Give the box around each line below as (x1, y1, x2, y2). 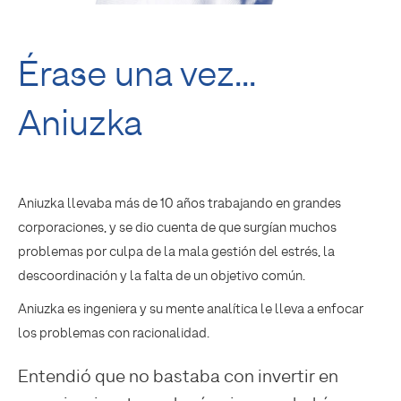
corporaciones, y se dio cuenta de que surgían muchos (18, 218, 337, 235)
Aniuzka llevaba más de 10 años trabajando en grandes (18, 194, 341, 211)
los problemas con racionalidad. (18, 324, 209, 341)
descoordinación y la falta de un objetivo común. (18, 267, 305, 284)
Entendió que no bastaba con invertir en (18, 364, 338, 387)
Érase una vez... (18, 50, 256, 95)
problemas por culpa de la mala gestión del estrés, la (18, 243, 335, 260)
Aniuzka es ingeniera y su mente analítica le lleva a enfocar (18, 300, 363, 317)
